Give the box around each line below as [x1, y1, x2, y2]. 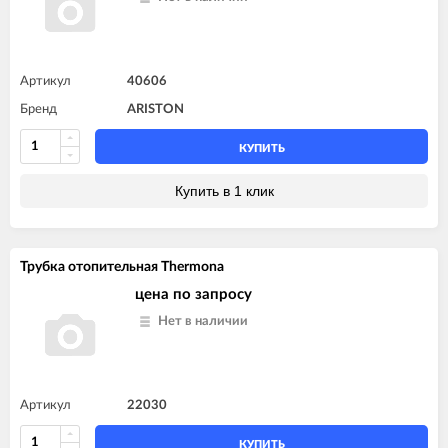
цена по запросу [135, 286, 252, 302]
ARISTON [127, 102, 184, 116]
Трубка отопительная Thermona [20, 259, 224, 274]
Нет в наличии [158, 314, 248, 328]
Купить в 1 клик [174, 182, 274, 199]
